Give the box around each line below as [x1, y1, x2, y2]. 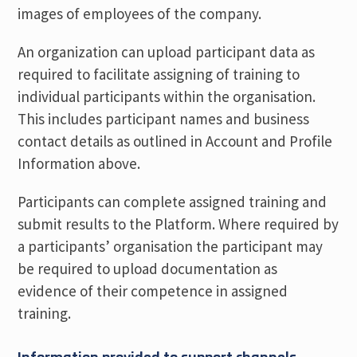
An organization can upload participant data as [18, 42, 316, 61]
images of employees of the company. [18, 4, 262, 23]
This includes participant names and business [18, 109, 310, 128]
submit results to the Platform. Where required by [18, 214, 339, 233]
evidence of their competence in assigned [18, 281, 288, 300]
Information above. [18, 154, 141, 173]
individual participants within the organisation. [18, 87, 316, 106]
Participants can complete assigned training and [18, 192, 328, 211]
